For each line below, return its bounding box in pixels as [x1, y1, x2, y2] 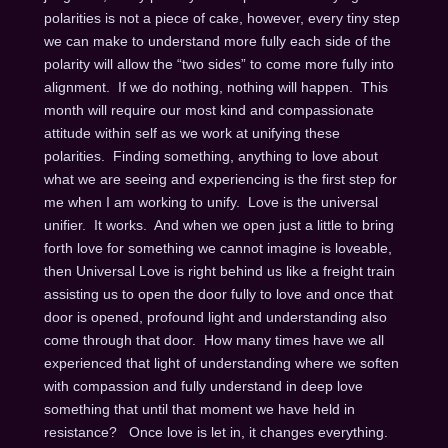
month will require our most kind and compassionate [43, 101, 374, 118]
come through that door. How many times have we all [43, 331, 384, 348]
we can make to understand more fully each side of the [43, 32, 391, 49]
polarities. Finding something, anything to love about [43, 147, 378, 164]
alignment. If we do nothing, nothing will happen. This [43, 78, 388, 95]
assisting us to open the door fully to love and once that [43, 285, 393, 302]
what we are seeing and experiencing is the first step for [43, 170, 397, 187]
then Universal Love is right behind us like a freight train [43, 262, 395, 279]
